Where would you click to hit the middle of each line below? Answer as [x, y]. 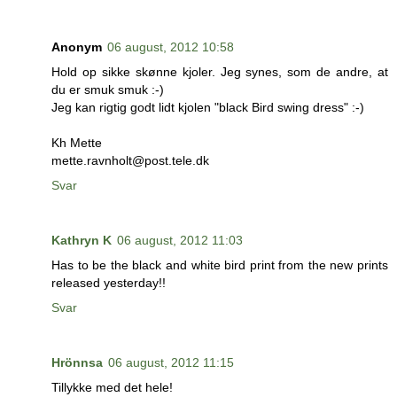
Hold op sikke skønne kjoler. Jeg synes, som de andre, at [220, 72]
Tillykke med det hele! [112, 388]
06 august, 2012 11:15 [171, 363]
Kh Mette [77, 143]
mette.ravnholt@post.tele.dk [130, 161]
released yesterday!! [109, 283]
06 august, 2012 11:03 [180, 241]
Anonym [77, 47]
